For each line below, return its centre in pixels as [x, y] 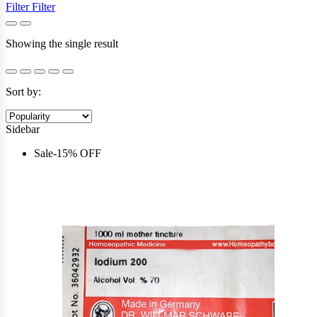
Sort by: [23, 91]
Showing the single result [62, 43]
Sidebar [23, 129]
